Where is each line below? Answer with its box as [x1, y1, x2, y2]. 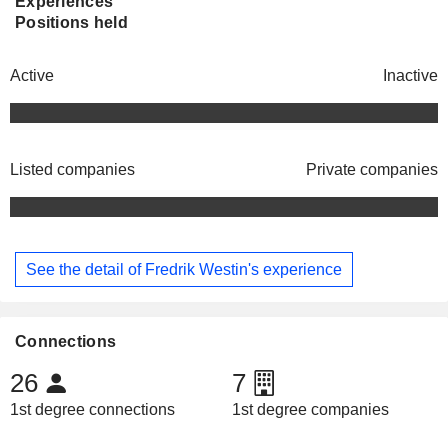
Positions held [15, 14, 128, 32]
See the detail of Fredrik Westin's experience [26, 260, 342, 278]
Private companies [306, 161, 438, 179]
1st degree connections [10, 401, 175, 419]
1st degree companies [231, 401, 389, 419]
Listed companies [10, 161, 135, 179]
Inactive [383, 67, 438, 85]
